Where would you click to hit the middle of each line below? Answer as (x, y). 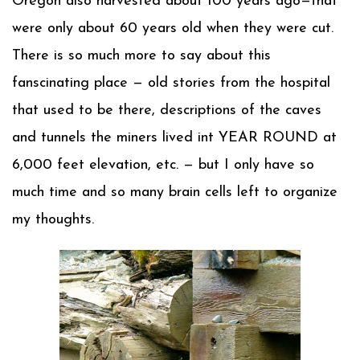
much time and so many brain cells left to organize (175, 192)
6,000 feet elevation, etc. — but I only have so (163, 165)
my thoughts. (53, 220)
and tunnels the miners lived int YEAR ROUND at (174, 138)
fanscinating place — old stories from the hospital (171, 83)
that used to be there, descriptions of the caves (167, 110)
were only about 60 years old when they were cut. (173, 29)
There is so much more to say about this (141, 56)
